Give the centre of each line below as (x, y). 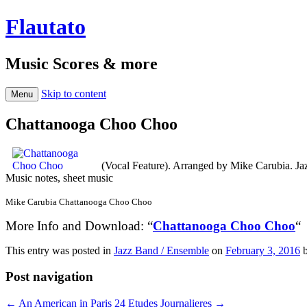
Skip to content (74, 93)
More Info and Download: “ (79, 225)
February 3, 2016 (263, 250)
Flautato (46, 27)
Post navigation (49, 277)
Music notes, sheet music (59, 177)
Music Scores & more (82, 63)
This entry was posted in (60, 250)
